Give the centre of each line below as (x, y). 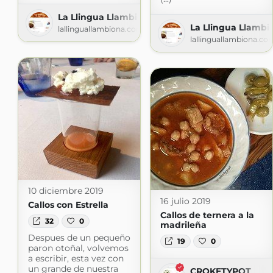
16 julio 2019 (185, 201)
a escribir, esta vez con (76, 259)
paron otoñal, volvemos (78, 248)
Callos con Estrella (68, 204)
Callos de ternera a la (207, 215)
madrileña (183, 225)
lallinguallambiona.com (101, 29)
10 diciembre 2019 (66, 190)
